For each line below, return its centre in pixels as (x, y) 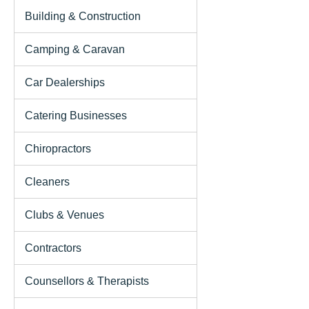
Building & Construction (83, 16)
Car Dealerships (65, 82)
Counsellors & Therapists (87, 281)
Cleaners (47, 181)
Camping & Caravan (75, 49)
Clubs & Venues (64, 215)
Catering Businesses (76, 115)
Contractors (53, 248)
